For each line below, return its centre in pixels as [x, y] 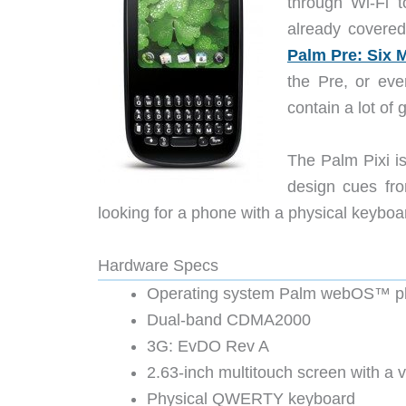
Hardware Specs [158, 265]
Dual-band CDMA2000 [229, 319]
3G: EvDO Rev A [208, 346]
